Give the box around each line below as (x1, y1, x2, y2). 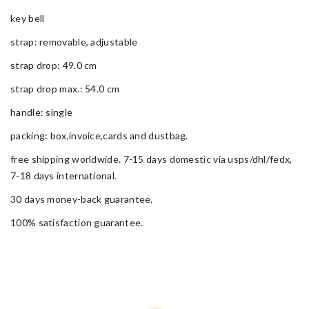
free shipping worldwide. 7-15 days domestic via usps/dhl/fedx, (10, 152, 292, 165)
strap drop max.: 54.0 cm (10, 82, 120, 94)
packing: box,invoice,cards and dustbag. (10, 129, 188, 141)
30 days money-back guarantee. (10, 192, 153, 205)
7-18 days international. (10, 169, 117, 181)
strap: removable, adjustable (10, 35, 138, 48)
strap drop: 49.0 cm (10, 59, 97, 71)
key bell (10, 12, 45, 24)
